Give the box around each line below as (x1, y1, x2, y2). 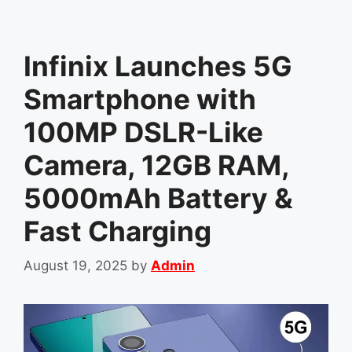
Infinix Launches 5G (24, 49, 292, 82)
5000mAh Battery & (24, 181, 293, 214)
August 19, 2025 (24, 258, 127, 274)
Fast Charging (24, 214, 211, 247)
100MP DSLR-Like (24, 115, 263, 148)
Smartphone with (24, 82, 256, 115)
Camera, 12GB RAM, (24, 148, 289, 181)
